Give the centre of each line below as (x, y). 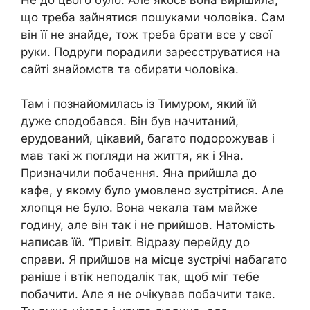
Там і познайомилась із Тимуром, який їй (139, 104)
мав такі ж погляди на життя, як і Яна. (132, 156)
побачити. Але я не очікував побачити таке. (148, 294)
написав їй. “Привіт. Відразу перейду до (135, 243)
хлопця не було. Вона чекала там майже (139, 208)
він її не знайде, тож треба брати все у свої (146, 34)
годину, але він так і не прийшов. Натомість (148, 225)
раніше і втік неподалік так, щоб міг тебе (140, 277)
